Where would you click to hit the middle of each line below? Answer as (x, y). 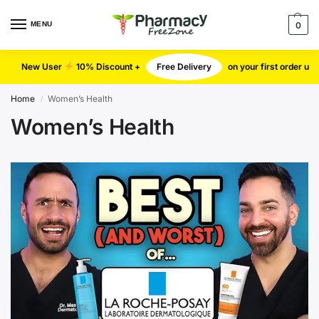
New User (43, 67)
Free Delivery (184, 67)
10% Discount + (108, 67)
